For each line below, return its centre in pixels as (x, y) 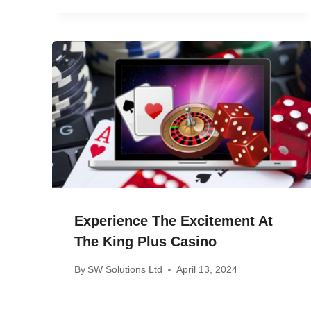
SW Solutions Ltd (125, 270)
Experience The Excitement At (174, 220)
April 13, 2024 (207, 270)
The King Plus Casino (145, 241)
